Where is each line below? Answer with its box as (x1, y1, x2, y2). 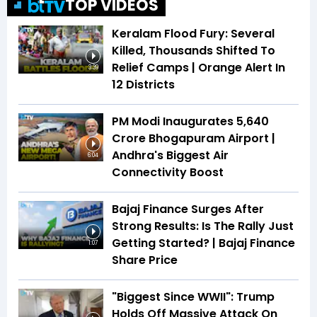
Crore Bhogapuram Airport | (112, 130, 275, 147)
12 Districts (112, 76, 175, 93)
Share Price (112, 252, 178, 269)
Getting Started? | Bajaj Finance (112, 235, 295, 252)
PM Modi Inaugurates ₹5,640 (112, 113, 269, 130)
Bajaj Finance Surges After (112, 201, 264, 218)
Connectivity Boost (112, 164, 224, 181)
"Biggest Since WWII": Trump (112, 289, 275, 306)
